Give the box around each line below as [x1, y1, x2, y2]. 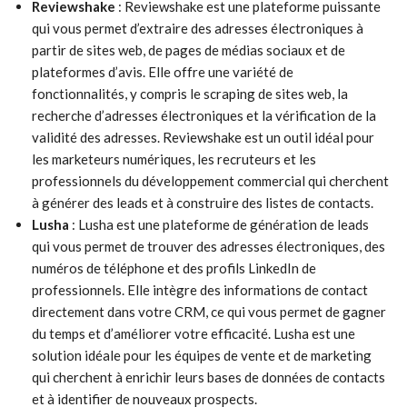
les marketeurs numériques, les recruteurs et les [32, 151, 316, 167]
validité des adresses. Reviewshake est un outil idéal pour [32, 129, 374, 145]
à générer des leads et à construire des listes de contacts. [32, 194, 373, 211]
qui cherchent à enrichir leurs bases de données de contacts [32, 369, 385, 385]
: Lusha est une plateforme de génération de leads [69, 216, 369, 233]
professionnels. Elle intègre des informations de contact [32, 282, 368, 298]
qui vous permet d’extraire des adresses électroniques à [32, 20, 363, 36]
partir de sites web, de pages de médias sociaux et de [32, 42, 345, 58]
